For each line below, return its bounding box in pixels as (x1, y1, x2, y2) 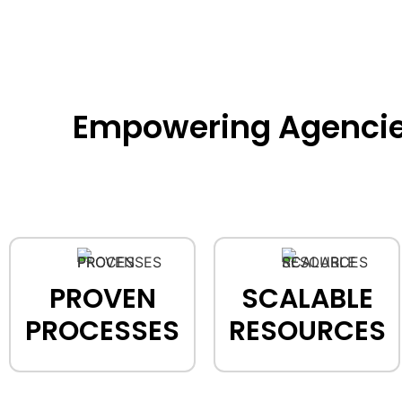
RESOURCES (228, 311, 386, 350)
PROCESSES (25, 311, 179, 350)
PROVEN (48, 279, 156, 318)
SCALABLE (240, 279, 373, 318)
